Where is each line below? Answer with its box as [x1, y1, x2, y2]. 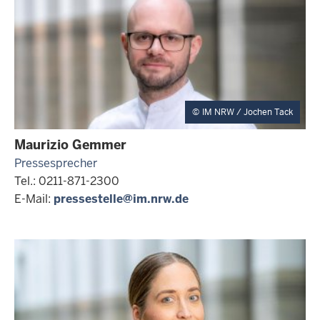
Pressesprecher [14, 156, 97, 171]
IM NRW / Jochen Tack [202, 106, 293, 118]
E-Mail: [14, 191, 54, 206]
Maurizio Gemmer [14, 136, 126, 153]
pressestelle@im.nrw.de [54, 191, 189, 206]
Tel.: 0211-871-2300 [14, 174, 119, 189]
